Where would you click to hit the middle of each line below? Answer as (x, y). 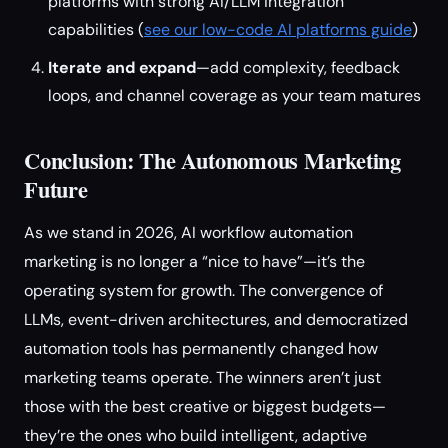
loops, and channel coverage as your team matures (234, 95)
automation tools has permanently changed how (201, 348)
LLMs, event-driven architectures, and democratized (216, 319)
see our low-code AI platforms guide (278, 29)
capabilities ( (96, 29)
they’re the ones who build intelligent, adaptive (195, 435)
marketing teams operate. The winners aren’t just (202, 377)
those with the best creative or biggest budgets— (205, 406)
